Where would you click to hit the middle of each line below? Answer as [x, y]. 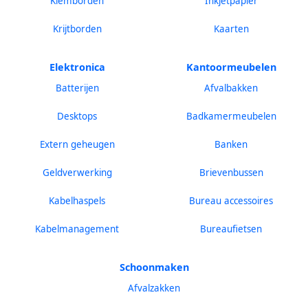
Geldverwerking [77, 173]
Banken [231, 145]
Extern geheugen [77, 145]
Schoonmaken [154, 267]
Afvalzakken [154, 288]
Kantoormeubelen [231, 67]
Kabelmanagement [77, 229]
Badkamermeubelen [231, 117]
